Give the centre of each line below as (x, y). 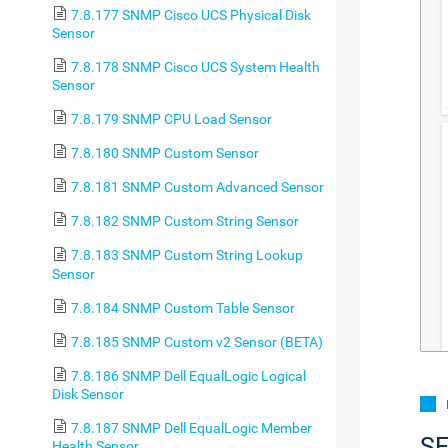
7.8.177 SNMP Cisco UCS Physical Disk (190, 14)
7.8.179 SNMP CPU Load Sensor (171, 119)
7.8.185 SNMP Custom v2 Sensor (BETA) (196, 341)
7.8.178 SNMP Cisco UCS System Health (195, 66)
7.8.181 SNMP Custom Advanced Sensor (197, 187)
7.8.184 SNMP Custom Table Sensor (182, 307)
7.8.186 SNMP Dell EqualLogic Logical (188, 375)
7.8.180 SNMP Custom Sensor (164, 153)
